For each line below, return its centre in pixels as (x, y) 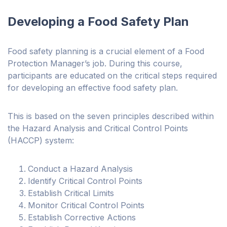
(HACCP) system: (41, 141)
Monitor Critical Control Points (86, 205)
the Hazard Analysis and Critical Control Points (98, 128)
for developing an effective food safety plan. (93, 88)
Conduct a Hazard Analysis (80, 169)
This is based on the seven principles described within (111, 116)
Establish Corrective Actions (82, 218)
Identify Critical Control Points (85, 181)
